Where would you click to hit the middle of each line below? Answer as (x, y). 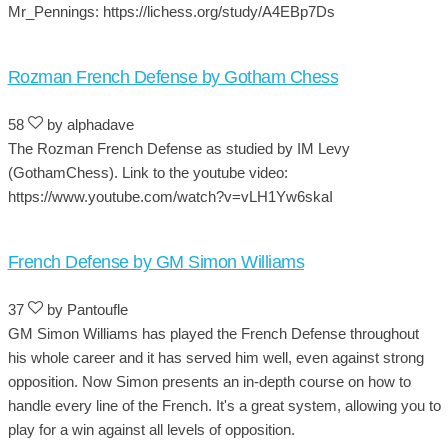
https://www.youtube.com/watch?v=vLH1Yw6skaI (170, 196)
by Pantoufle (85, 309)
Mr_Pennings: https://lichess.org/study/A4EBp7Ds (171, 11)
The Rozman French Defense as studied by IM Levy (178, 148)
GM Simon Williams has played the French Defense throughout (213, 333)
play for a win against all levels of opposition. (151, 429)
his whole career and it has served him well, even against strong (215, 357)
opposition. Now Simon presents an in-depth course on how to (209, 381)
